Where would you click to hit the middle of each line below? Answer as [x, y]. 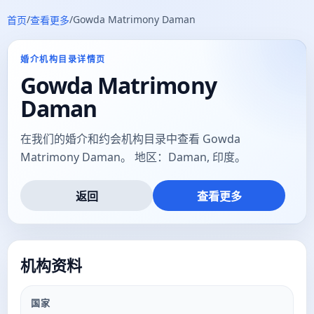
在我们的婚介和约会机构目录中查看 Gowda [130, 139]
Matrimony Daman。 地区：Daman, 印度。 [133, 157]
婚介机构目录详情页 [63, 59]
